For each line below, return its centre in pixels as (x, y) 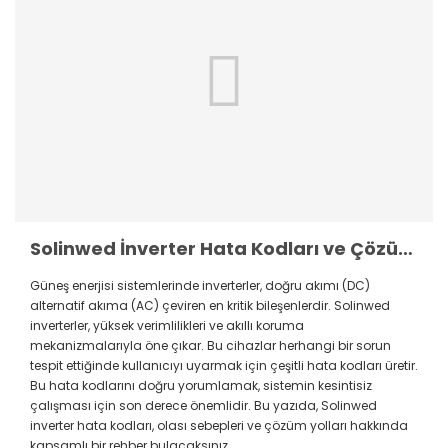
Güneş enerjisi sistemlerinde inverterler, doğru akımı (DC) (200, 286)
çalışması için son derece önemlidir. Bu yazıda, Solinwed (203, 406)
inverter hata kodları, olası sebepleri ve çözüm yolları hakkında (219, 426)
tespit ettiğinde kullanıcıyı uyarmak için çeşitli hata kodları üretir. (224, 366)
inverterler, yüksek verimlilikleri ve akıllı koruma (167, 326)
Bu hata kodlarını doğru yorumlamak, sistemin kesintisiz (201, 386)
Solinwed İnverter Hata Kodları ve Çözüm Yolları (405, 249)
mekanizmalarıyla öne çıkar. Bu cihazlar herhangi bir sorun (210, 346)
